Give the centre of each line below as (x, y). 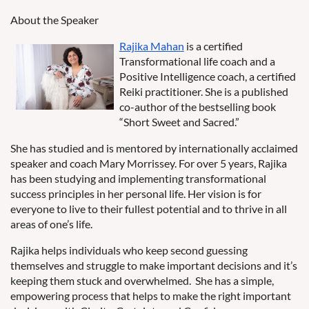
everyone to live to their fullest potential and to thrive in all (149, 209)
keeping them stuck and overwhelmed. (101, 280)
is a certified (213, 46)
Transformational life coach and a (197, 61)
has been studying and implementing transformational (138, 178)
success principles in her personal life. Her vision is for (136, 193)
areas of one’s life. (51, 224)
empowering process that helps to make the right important (151, 296)
